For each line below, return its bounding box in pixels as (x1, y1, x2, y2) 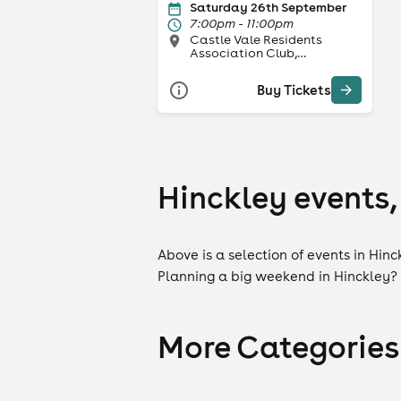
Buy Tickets (257, 81, 331, 99)
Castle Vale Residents (190, 30, 322, 47)
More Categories (158, 328, 399, 366)
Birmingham (190, 57, 262, 74)
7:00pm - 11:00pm (190, 14, 294, 31)
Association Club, (190, 44, 297, 61)
